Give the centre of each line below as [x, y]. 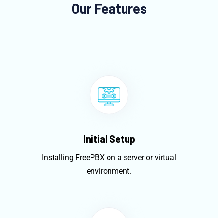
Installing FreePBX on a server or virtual [109, 157]
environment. [109, 171]
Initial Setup [109, 138]
